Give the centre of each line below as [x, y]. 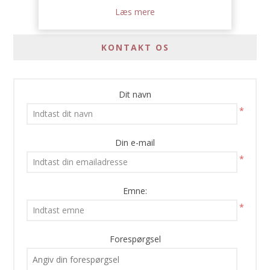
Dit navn [135, 94]
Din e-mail [135, 142]
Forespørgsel [135, 239]
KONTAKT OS [135, 47]
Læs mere [135, 11]
